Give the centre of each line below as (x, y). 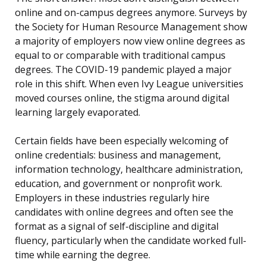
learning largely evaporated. (77, 113)
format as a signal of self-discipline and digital (117, 227)
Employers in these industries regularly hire (112, 198)
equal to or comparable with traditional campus (120, 56)
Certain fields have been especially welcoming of (122, 141)
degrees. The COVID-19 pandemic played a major (123, 70)
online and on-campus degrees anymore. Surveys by (131, 13)
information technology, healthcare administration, (129, 170)
